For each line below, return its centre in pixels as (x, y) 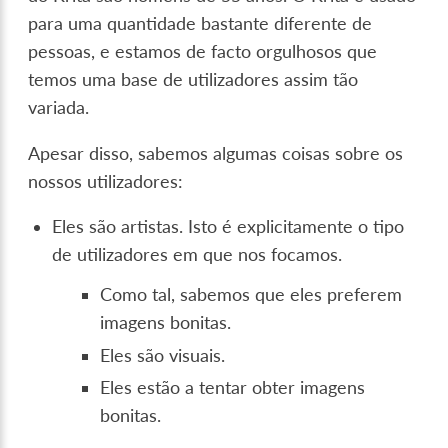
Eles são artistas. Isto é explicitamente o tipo (228, 227)
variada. (59, 108)
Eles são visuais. (163, 355)
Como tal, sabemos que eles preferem (251, 295)
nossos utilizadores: (106, 181)
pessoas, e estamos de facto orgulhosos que (203, 52)
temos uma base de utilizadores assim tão (193, 80)
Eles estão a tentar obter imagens (233, 388)
